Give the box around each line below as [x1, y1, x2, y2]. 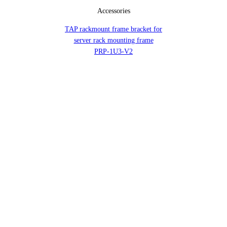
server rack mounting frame [73, 36, 154, 45]
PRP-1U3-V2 [94, 48, 133, 56]
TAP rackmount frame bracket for [65, 25, 162, 33]
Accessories [97, 7, 130, 15]
